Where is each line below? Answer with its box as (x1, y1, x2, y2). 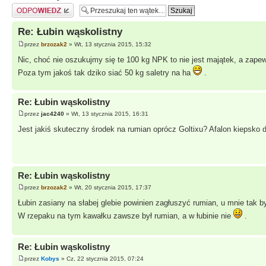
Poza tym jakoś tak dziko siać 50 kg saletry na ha (18, 68, 193, 78)
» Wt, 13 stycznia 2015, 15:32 (67, 41, 151, 48)
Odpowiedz (12, 3, 45, 10)
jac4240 (41, 110, 64, 117)
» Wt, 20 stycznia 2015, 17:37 (67, 183, 151, 191)
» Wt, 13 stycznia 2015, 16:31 (64, 110, 148, 117)
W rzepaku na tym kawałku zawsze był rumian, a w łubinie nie (18, 211, 233, 220)
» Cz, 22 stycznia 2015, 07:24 (59, 255, 144, 262)
